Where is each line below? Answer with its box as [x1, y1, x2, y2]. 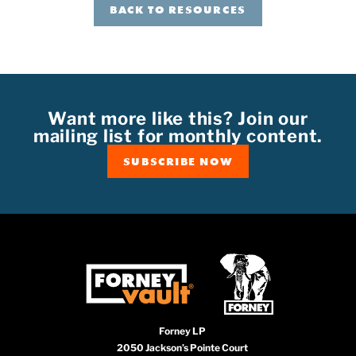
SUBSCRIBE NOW [122, 154, 234, 169]
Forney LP [158, 324, 206, 337]
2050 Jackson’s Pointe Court [116, 341, 248, 354]
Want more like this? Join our [48, 108, 308, 130]
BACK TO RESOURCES [110, 2, 246, 17]
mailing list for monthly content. [33, 126, 323, 147]
